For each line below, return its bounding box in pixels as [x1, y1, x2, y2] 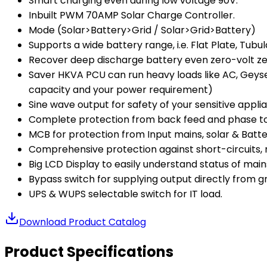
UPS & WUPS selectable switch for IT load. [29, 187, 222, 201]
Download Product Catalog [19, 215, 146, 229]
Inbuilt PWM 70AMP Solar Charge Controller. [29, 8, 235, 22]
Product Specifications [5, 241, 173, 262]
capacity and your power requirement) [29, 82, 213, 97]
